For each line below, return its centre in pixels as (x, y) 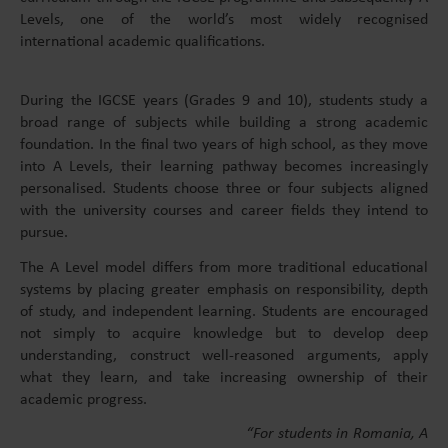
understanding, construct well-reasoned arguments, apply (224, 355)
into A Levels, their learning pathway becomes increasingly (224, 166)
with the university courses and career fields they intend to (224, 210)
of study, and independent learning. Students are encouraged (224, 311)
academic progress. (83, 399)
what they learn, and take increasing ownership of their (224, 377)
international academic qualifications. (142, 41)
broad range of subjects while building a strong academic (224, 122)
